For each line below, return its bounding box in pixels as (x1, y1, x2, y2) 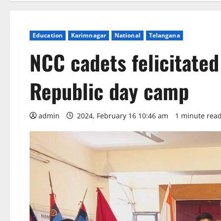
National (114, 31, 141, 39)
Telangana (148, 31, 180, 39)
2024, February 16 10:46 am (75, 111, 170, 120)
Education (33, 31, 63, 39)
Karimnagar (71, 31, 106, 39)
